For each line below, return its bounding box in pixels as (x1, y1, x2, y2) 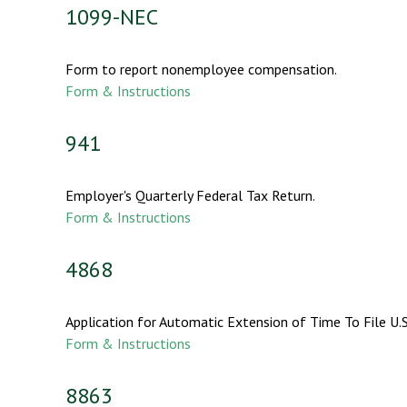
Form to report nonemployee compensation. (65, 59, 337, 78)
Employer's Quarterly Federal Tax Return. (65, 185, 315, 204)
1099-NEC (65, 2, 158, 31)
